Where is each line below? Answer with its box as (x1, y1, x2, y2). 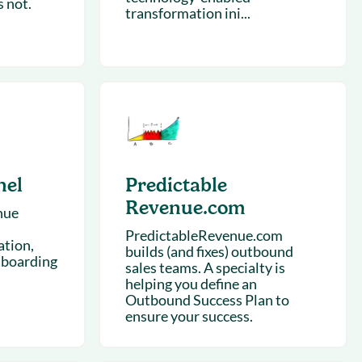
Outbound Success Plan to (124, 291, 289, 309)
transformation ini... (124, 4, 250, 22)
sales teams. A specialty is (124, 259, 285, 276)
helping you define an (124, 275, 257, 293)
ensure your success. (124, 307, 253, 325)
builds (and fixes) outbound (124, 242, 293, 260)
